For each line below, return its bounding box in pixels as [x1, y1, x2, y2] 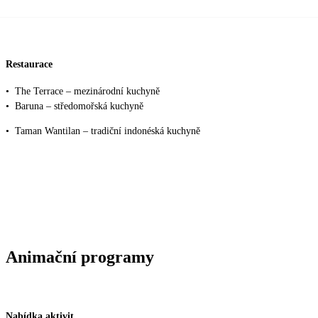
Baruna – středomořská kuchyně [15, 100, 143, 111]
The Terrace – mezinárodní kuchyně [15, 85, 160, 97]
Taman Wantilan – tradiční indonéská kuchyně [15, 125, 200, 136]
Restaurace [6, 59, 53, 70]
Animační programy [6, 247, 154, 266]
